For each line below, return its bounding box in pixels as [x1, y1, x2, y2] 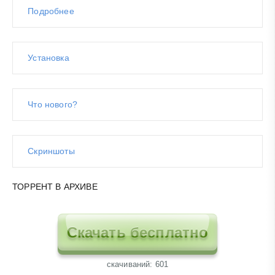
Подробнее [28, 6, 74, 17]
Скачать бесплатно [66, 224, 209, 241]
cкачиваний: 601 [106, 259, 169, 269]
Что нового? [28, 99, 78, 110]
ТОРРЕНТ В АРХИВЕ [12, 182, 98, 192]
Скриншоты [28, 146, 75, 157]
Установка [28, 53, 69, 63]
